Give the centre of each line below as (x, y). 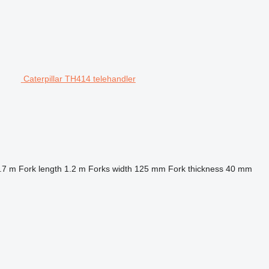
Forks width (110, 169)
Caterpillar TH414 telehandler (79, 79)
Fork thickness (195, 169)
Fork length (40, 169)
